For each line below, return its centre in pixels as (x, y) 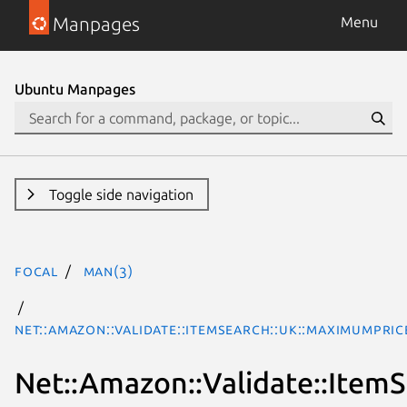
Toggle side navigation (121, 194)
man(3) (108, 271)
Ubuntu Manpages (75, 89)
